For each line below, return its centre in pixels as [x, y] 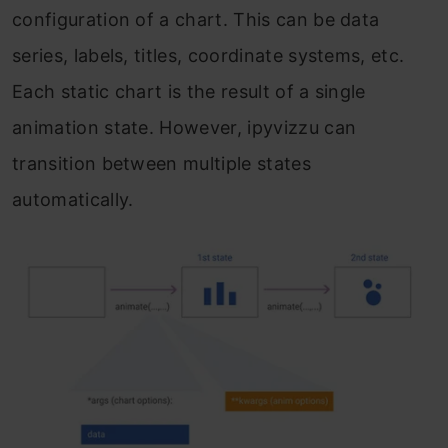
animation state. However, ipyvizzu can [184, 127]
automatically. [73, 199]
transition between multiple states [161, 163]
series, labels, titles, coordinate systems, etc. [208, 55]
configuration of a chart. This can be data [196, 19]
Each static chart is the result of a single [189, 91]
